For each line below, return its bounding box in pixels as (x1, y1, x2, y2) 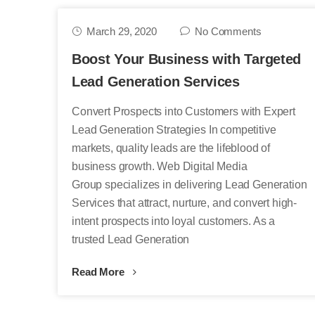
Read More (72, 266, 127, 278)
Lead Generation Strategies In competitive (72, 124, 276, 136)
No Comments (195, 25, 262, 37)
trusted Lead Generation (72, 233, 190, 245)
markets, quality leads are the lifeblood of (72, 142, 271, 154)
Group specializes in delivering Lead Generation (72, 179, 307, 191)
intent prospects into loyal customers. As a (72, 215, 276, 227)
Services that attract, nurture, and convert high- (72, 197, 297, 209)
